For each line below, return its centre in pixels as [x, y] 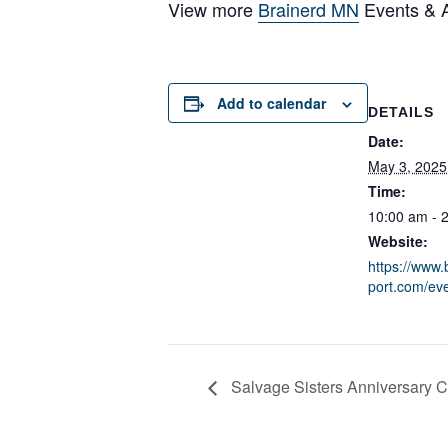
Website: [398, 241]
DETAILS [401, 112]
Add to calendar [271, 103]
